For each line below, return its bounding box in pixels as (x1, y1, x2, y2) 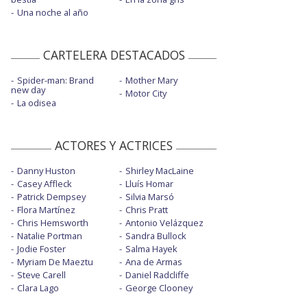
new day (11, 84, 45, 97)
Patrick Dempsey (17, 191, 86, 204)
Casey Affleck (17, 177, 72, 191)
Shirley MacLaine (125, 164, 194, 177)
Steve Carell (17, 269, 66, 282)
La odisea (17, 97, 56, 110)
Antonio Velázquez (125, 217, 204, 230)
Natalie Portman (17, 230, 82, 243)
